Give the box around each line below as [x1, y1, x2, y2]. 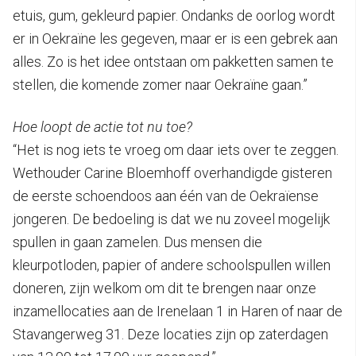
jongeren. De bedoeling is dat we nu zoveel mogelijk [13, 210, 330, 227]
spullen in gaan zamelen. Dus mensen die [13, 233, 262, 250]
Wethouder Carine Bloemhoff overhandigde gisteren [13, 164, 332, 181]
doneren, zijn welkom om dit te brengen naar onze [13, 279, 316, 296]
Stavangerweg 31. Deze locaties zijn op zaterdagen [13, 325, 328, 342]
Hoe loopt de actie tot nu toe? [13, 118, 192, 135]
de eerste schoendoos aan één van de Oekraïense [13, 187, 319, 204]
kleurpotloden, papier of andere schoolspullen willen [13, 256, 331, 273]
